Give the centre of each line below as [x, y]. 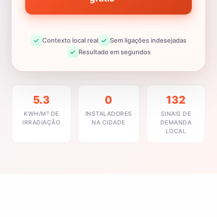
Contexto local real [70, 40]
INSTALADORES [108, 114]
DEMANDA [176, 122]
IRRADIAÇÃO [41, 122]
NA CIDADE [108, 122]
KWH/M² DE [41, 114]
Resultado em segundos [114, 52]
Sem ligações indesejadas [148, 40]
